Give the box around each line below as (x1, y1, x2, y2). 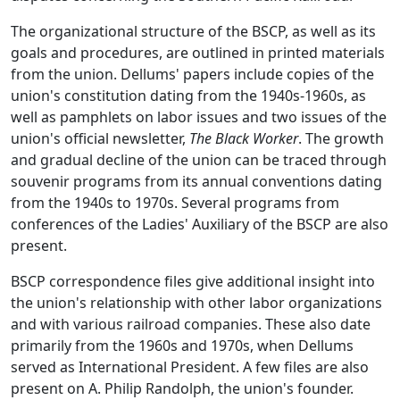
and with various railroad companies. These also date (11, 314, 371, 335)
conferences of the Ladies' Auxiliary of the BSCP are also (11, 214, 388, 235)
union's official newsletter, (11, 129, 189, 149)
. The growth (298, 129, 384, 149)
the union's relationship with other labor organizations (11, 293, 382, 313)
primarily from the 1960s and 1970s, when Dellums (11, 336, 354, 356)
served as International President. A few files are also (11, 357, 369, 378)
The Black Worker (189, 129, 298, 149)
